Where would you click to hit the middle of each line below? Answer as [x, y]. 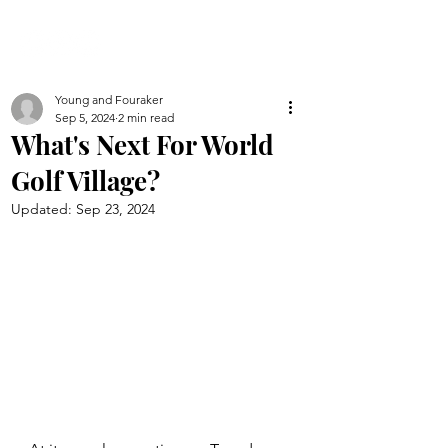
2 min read [146, 117]
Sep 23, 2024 [115, 209]
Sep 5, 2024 [85, 117]
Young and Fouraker [109, 99]
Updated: [43, 209]
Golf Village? [85, 180]
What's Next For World [142, 144]
